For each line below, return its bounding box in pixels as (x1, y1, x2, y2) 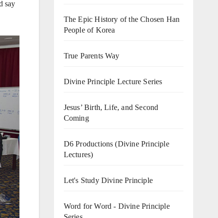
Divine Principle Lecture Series (63, 77, 163, 86)
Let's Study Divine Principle (63, 176, 153, 184)
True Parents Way (63, 51, 120, 60)
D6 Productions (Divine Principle (63, 139, 169, 148)
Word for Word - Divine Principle (63, 201, 170, 210)
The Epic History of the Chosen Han (63, 15, 180, 23)
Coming (63, 113, 89, 122)
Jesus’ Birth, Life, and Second (63, 103, 159, 111)
